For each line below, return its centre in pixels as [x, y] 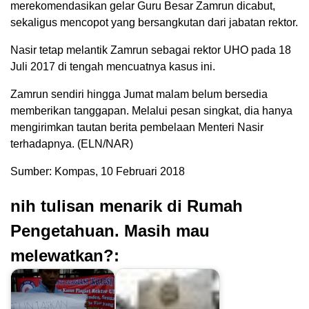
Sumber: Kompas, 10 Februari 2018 [98, 171]
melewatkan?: [65, 255]
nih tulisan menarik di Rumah [127, 206]
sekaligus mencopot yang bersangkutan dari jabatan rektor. [154, 22]
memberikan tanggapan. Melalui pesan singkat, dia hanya [151, 110]
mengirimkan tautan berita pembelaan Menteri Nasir [137, 127]
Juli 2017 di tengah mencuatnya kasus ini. [113, 66]
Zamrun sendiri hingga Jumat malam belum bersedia [139, 94]
